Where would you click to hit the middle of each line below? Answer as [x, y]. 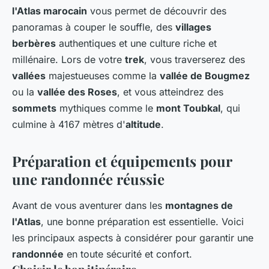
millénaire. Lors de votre [68, 60]
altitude [143, 125]
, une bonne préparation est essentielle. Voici [142, 222]
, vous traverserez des [195, 60]
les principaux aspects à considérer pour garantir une [133, 238]
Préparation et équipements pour [122, 161]
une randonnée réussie [88, 179]
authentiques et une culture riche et [136, 44]
